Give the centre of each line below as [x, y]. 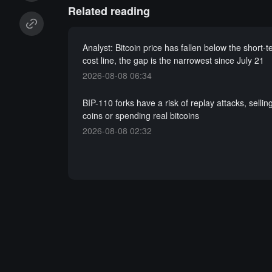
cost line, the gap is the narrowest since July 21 [173, 60]
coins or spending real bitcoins [141, 115]
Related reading [109, 11]
